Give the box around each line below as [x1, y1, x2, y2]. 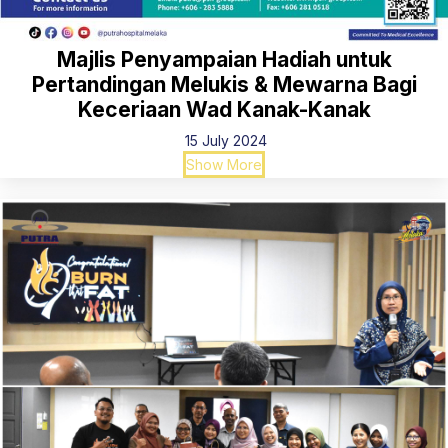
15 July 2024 [181, 132, 267, 149]
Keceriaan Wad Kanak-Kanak [77, 97, 371, 122]
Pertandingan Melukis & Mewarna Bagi [31, 72, 417, 97]
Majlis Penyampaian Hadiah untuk [56, 47, 392, 72]
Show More [186, 156, 262, 173]
